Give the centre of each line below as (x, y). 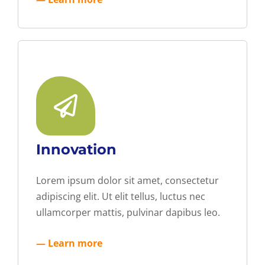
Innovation (76, 149)
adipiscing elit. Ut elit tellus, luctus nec (121, 196)
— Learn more (69, 243)
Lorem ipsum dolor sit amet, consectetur (127, 180)
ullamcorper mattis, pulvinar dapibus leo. (128, 212)
